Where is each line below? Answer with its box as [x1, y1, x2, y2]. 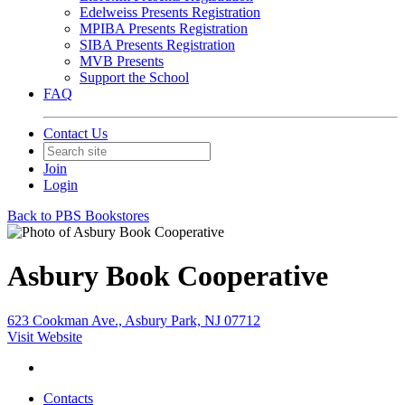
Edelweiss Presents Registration [80, 5, 260, 20]
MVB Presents [80, 53, 164, 69]
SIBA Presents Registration [80, 37, 235, 52]
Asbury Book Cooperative [7, 259, 328, 293]
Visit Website [7, 328, 82, 344]
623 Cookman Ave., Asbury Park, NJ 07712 [7, 312, 260, 328]
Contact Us [43, 126, 108, 141]
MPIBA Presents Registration [80, 21, 248, 36]
